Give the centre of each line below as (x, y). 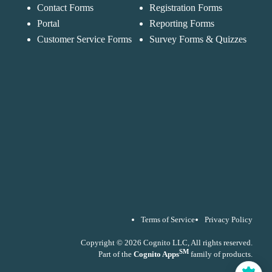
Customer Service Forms (84, 39)
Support (131, 9)
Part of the (116, 254)
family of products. (222, 254)
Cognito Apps (156, 254)
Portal (48, 23)
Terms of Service (168, 220)
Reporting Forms (182, 23)
